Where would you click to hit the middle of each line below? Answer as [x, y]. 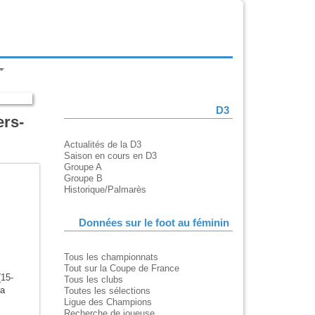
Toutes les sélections [107, 291]
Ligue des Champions [108, 302]
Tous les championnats [111, 257]
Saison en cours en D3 [110, 156]
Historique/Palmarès [105, 190]
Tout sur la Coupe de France [122, 269]
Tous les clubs [94, 280]
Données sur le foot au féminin [154, 223]
